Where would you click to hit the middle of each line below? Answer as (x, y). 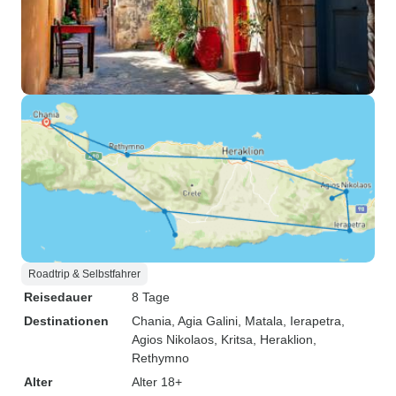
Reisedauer (58, 297)
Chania (152, 321)
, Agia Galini (205, 321)
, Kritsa (233, 339)
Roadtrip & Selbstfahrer (84, 274)
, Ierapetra (312, 321)
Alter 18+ (157, 382)
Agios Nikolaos (173, 339)
